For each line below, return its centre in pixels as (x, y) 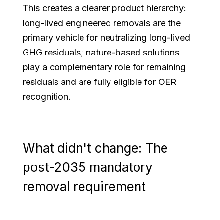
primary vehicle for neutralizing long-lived (107, 37)
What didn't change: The (96, 148)
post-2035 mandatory (88, 167)
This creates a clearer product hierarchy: (105, 8)
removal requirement (84, 186)
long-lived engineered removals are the (102, 23)
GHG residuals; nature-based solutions (101, 52)
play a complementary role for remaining (104, 67)
